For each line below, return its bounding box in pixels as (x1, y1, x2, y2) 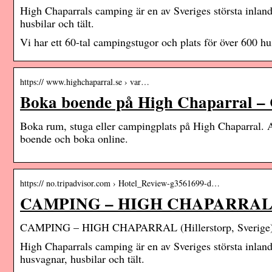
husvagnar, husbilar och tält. (20, 251, 144, 267)
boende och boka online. (20, 131, 128, 146)
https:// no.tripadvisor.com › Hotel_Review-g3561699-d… (20, 177, 220, 189)
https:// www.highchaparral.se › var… (20, 76, 149, 88)
